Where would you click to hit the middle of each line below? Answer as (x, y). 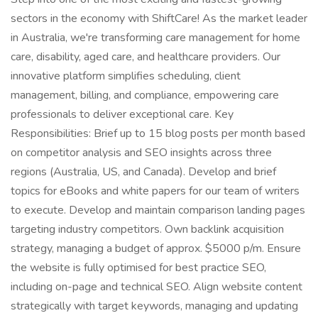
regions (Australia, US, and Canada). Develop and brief (143, 172)
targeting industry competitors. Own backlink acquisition (147, 229)
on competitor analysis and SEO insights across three (141, 153)
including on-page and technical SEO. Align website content (157, 287)
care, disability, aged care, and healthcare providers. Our (146, 57)
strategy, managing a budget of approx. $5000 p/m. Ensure (156, 248)
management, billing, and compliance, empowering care (145, 95)
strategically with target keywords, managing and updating (154, 306)
